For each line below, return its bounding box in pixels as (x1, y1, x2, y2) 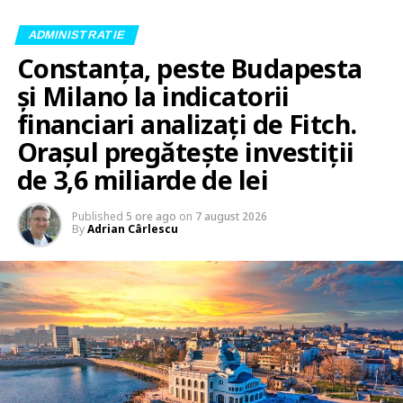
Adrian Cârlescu (86, 220, 178, 237)
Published (71, 208, 123, 224)
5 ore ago (125, 208, 176, 224)
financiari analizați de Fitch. (16, 105, 357, 141)
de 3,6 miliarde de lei (16, 161, 268, 197)
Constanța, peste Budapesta (16, 49, 363, 85)
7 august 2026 (194, 208, 267, 224)
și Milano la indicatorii (16, 77, 290, 113)
